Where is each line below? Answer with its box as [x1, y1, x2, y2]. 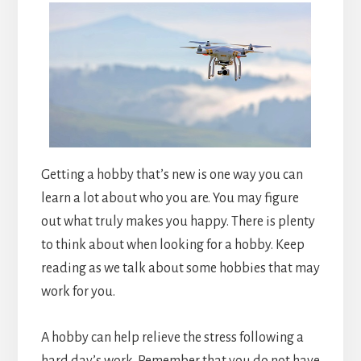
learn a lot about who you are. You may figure [40, 191, 299, 206]
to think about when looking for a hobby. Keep [40, 238, 305, 253]
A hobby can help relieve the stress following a [40, 330, 304, 346]
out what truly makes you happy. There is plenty [40, 214, 315, 230]
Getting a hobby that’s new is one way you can [40, 168, 303, 183]
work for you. [40, 284, 115, 300]
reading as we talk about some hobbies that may [40, 261, 320, 276]
